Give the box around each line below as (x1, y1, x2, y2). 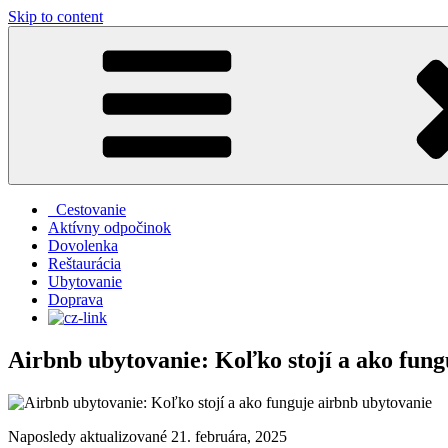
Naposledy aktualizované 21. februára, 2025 (8, 427, 287, 445)
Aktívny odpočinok (48, 219, 171, 236)
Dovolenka (48, 237, 118, 254)
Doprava (48, 291, 103, 308)
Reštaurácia (48, 255, 121, 272)
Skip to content (8, 8, 103, 25)
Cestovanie (48, 201, 126, 218)
